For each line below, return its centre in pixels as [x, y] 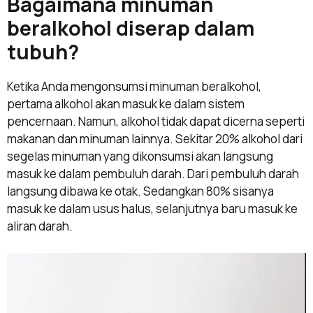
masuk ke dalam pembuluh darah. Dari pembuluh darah [153, 174]
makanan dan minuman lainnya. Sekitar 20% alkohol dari [155, 139]
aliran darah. [40, 226]
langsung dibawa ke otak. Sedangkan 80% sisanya [140, 191]
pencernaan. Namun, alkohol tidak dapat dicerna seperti [156, 122]
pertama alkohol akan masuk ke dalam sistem [126, 104]
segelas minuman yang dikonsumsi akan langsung [140, 156]
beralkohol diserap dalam [131, 28]
